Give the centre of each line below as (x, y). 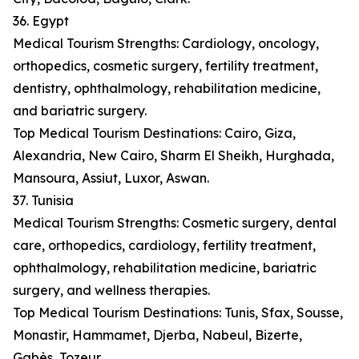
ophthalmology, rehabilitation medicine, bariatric (165, 268)
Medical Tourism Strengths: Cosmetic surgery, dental (175, 223)
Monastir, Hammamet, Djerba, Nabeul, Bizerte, (157, 335)
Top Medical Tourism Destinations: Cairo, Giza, (154, 133)
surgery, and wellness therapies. (111, 290)
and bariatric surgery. (80, 111)
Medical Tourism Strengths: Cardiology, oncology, (166, 44)
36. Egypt (41, 21)
